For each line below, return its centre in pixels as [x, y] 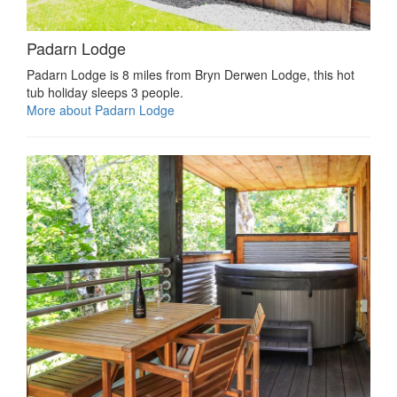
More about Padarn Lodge [101, 109]
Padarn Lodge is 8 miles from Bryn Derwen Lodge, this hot [191, 74]
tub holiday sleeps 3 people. [105, 92]
